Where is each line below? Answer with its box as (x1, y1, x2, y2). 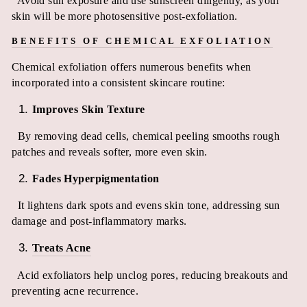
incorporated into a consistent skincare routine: (12, 76, 225, 88)
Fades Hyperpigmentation (32, 172, 160, 184)
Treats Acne (32, 241, 91, 254)
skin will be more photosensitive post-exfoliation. (12, 10, 238, 22)
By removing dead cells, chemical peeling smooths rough (17, 130, 280, 142)
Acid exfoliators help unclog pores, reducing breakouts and (16, 269, 288, 281)
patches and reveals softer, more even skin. (12, 145, 208, 158)
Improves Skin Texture (32, 103, 145, 115)
